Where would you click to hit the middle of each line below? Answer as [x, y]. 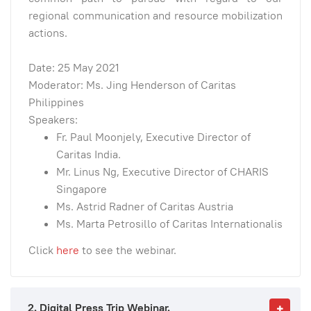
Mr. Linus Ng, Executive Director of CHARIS [162, 172]
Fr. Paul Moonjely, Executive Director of [153, 137]
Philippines [56, 103]
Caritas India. [89, 155]
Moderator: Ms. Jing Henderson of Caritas [132, 85]
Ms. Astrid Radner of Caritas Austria [145, 207]
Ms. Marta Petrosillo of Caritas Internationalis [169, 224]
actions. [48, 33]
